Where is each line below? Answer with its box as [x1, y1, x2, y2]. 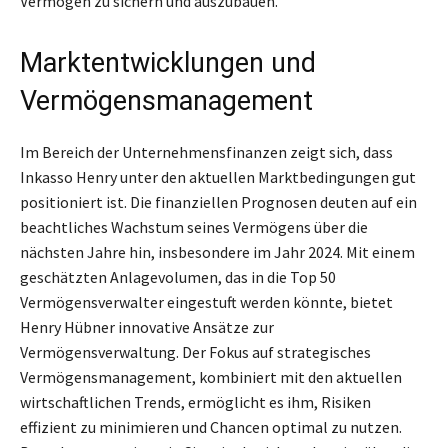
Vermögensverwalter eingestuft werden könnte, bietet [20, 291, 393, 312]
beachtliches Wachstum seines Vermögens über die [20, 216, 368, 237]
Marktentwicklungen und [20, 46, 316, 79]
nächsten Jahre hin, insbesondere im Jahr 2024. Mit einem [20, 241, 415, 262]
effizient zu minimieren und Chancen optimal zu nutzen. [20, 416, 402, 437]
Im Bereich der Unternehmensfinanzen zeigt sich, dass [20, 141, 393, 162]
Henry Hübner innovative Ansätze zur [20, 316, 274, 337]
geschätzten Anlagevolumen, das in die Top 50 [20, 266, 336, 287]
